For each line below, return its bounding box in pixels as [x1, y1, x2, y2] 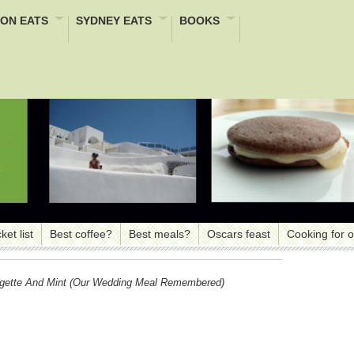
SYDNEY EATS [76, 14, 152, 27]
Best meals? [129, 227, 190, 240]
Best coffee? [50, 227, 112, 240]
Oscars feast [207, 227, 270, 240]
